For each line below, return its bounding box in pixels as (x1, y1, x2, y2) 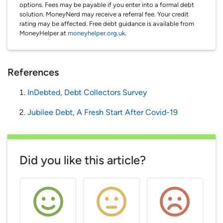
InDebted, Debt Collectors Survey (27, 87, 147, 97)
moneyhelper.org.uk (68, 29, 125, 37)
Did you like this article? (19, 152, 146, 167)
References (7, 66, 59, 78)
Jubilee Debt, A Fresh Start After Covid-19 (27, 107, 178, 117)
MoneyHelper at (19, 29, 68, 37)
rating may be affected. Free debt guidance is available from (19, 19, 194, 27)
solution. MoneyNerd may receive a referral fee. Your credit (19, 10, 189, 18)
